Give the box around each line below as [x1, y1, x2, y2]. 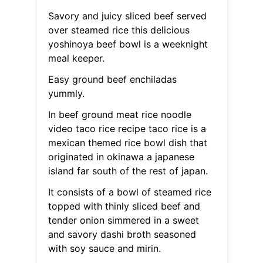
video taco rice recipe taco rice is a [48, 123, 206, 135]
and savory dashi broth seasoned [48, 228, 196, 241]
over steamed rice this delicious [48, 24, 190, 36]
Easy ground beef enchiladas [48, 73, 177, 86]
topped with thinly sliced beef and [48, 200, 200, 213]
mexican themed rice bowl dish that [48, 137, 207, 149]
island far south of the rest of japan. [48, 165, 208, 177]
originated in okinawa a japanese [48, 151, 194, 163]
